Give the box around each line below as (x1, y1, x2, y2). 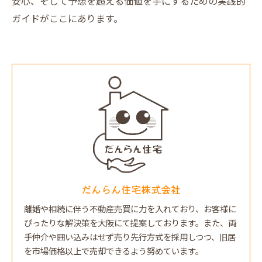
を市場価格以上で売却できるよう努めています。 (24, 245, 204, 259)
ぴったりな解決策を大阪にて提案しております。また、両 (24, 217, 236, 231)
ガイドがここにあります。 (12, 12, 123, 27)
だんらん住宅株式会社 (81, 182, 181, 196)
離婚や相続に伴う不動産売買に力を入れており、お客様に (24, 203, 236, 217)
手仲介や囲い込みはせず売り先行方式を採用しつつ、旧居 (24, 231, 236, 245)
